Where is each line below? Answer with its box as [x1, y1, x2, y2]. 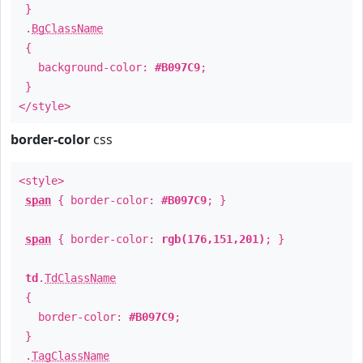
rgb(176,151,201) [161, 233, 265, 246]
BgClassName [32, 22, 103, 35]
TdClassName [45, 271, 116, 284]
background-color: [19, 61, 155, 74]
